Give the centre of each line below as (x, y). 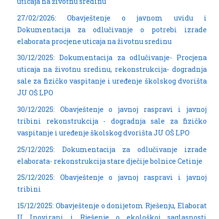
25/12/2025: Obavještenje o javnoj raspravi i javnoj (112, 177)
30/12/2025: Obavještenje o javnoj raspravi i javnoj (112, 109)
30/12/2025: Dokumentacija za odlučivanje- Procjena (112, 58)
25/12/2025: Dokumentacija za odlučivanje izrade (112, 149)
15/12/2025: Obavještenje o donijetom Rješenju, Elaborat (112, 205)
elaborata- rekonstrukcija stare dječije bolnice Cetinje (110, 161)
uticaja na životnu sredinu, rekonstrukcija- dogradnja (112, 69)
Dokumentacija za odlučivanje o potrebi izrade (112, 29)
